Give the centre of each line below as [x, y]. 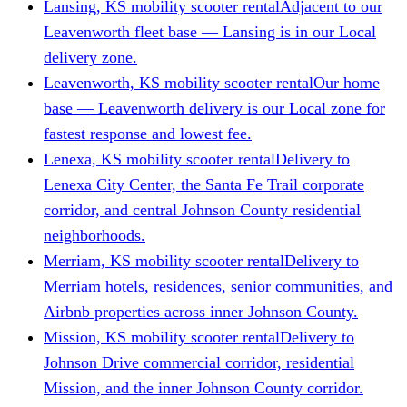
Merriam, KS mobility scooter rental [164, 260]
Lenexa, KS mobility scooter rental [159, 159]
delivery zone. [90, 57]
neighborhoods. [94, 235]
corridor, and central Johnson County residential [202, 209]
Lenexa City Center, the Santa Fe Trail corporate [204, 184]
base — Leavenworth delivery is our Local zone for [214, 108]
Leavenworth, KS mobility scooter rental [179, 82]
